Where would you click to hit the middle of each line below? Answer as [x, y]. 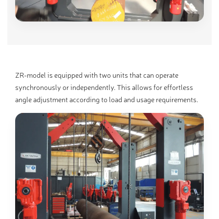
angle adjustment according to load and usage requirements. [107, 99]
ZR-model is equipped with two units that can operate [97, 75]
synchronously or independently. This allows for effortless [104, 87]
